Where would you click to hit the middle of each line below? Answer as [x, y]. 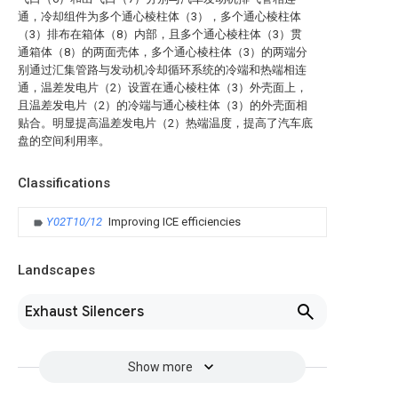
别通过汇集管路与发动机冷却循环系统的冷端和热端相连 [162, 70]
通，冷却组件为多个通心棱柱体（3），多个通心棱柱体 [159, 16]
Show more [160, 367]
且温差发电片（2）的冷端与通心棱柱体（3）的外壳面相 [163, 105]
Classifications [64, 183]
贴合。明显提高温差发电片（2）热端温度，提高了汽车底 [165, 123]
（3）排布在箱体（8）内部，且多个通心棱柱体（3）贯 [160, 34]
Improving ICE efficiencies [175, 222]
